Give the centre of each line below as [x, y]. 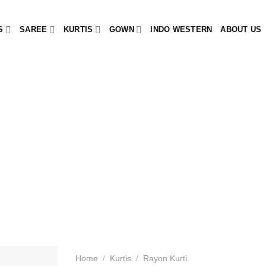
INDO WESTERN [181, 29]
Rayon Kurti [165, 259]
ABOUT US [241, 29]
